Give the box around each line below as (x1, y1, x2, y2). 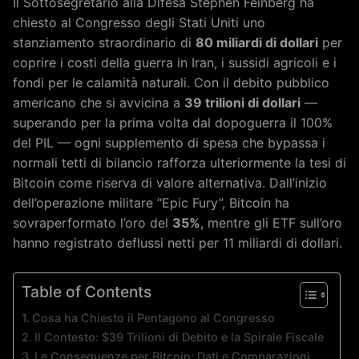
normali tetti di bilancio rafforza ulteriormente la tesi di (13, 154, 346, 171)
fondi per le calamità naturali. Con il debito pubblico (13, 74, 329, 91)
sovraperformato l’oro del (13, 214, 172, 231)
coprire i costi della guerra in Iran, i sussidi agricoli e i (13, 54, 337, 71)
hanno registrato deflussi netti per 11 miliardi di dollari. (13, 234, 342, 251)
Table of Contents (22, 281, 151, 301)
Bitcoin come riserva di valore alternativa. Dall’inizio (13, 174, 327, 191)
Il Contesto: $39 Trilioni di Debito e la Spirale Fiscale (34, 329, 324, 344)
